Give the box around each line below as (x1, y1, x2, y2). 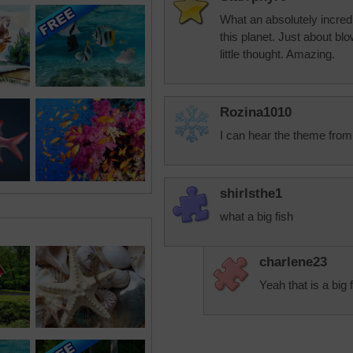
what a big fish (220, 210, 293, 223)
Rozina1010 (220, 105, 292, 120)
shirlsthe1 (220, 186, 282, 201)
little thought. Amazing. (220, 47, 335, 61)
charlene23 (259, 255, 327, 269)
